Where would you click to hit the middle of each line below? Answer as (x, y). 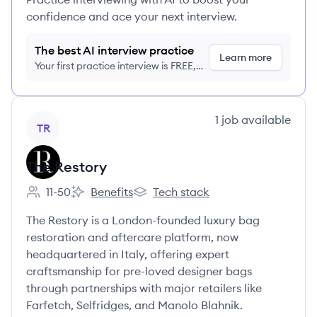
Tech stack (181, 192)
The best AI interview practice (114, 50)
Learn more (246, 57)
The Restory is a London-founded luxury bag (143, 220)
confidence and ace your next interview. (132, 16)
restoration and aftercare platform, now (132, 237)
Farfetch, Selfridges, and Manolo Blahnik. (134, 305)
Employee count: (70, 199)
